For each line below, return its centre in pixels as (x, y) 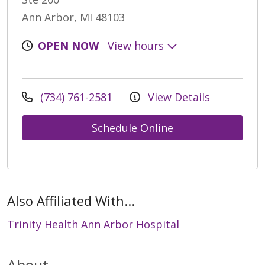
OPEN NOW (68, 45)
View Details (177, 97)
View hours (137, 45)
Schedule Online (132, 127)
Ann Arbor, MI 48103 (73, 17)
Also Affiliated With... (71, 200)
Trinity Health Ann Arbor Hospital (93, 224)
